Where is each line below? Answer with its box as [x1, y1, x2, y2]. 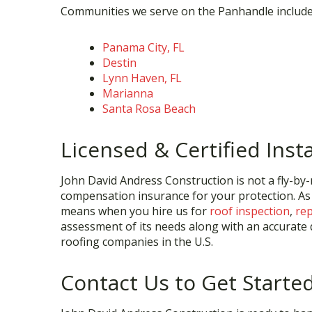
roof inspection [210, 203, 290, 219]
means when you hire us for [61, 203, 210, 219]
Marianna [102, 86, 153, 101]
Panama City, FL [102, 40, 185, 55]
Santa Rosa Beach [102, 101, 196, 116]
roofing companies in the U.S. [61, 234, 213, 249]
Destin [102, 55, 136, 70]
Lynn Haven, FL [102, 70, 182, 86]
